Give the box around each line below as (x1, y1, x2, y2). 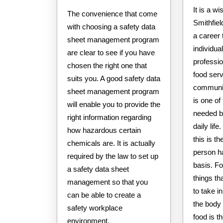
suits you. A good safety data (67, 74, 160, 83)
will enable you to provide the (67, 100, 160, 109)
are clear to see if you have (67, 48, 155, 57)
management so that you (67, 177, 148, 186)
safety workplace (67, 203, 122, 212)
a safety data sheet (67, 164, 129, 173)
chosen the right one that (67, 61, 147, 70)
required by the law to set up (67, 151, 158, 160)
